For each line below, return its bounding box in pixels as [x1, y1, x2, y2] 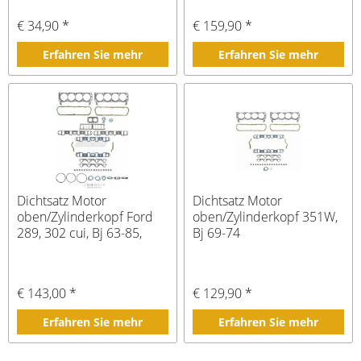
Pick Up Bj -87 [17, 240, 98, 259]
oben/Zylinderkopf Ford [17, 208, 154, 226]
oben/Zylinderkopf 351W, [193, 208, 338, 226]
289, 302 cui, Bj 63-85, [17, 224, 143, 243]
